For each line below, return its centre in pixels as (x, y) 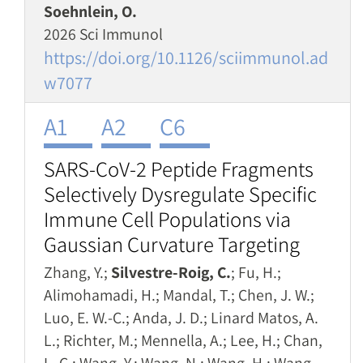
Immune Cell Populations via (167, 219)
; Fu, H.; (256, 272)
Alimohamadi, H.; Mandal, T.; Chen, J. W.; (179, 295)
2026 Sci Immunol (103, 34)
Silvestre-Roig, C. (171, 272)
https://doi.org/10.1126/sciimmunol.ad (186, 58)
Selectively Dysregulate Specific (180, 194)
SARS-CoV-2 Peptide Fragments (179, 169)
